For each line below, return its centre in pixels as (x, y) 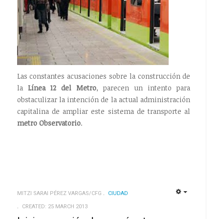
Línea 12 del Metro (59, 88)
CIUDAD (118, 194)
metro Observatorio (49, 123)
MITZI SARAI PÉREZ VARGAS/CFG (59, 194)
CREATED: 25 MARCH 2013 (55, 207)
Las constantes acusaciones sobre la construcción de (104, 76)
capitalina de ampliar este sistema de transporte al (104, 111)
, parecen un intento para (143, 88)
